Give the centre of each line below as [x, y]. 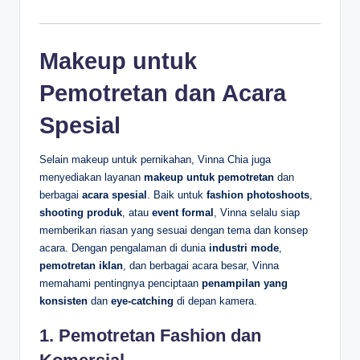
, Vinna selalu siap [257, 212]
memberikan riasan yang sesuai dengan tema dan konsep [174, 230]
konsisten [63, 301]
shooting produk [81, 212]
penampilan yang [245, 283]
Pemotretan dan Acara [163, 93]
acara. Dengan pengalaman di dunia [124, 247]
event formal [183, 212]
